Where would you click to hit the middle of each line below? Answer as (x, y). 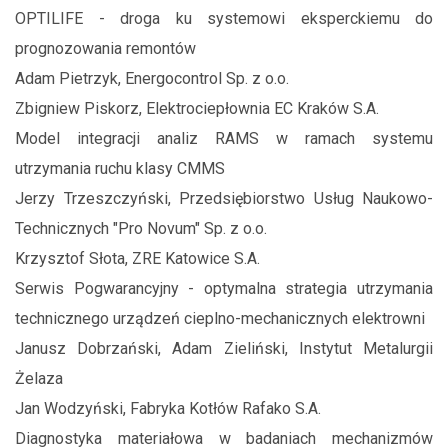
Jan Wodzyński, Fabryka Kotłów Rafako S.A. (168, 408)
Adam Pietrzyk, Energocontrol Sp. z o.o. (152, 78)
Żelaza (39, 378)
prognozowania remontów (105, 48)
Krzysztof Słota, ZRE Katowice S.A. (137, 258)
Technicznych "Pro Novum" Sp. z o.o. (141, 228)
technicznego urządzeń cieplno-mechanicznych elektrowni (220, 318)
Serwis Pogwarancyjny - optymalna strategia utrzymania (224, 288)
